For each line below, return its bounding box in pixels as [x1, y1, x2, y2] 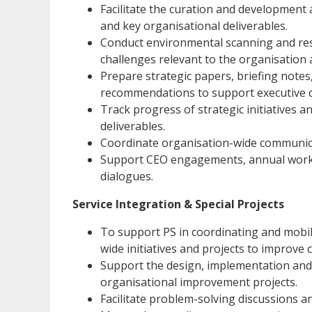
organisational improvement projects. [100, 274, 297, 290]
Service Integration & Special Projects [72, 196, 284, 212]
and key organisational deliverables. [100, 18, 288, 34]
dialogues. [100, 169, 153, 185]
